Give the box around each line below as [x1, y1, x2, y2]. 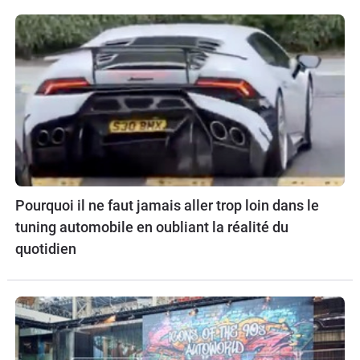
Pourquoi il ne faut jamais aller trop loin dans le [15, 197, 319, 215]
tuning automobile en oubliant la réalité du [15, 219, 288, 236]
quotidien [15, 240, 76, 258]
